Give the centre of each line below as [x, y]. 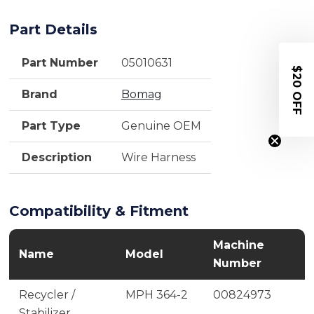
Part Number [60, 63]
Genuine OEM [161, 126]
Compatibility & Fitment [98, 211]
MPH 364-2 [156, 295]
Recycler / [47, 295]
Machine [238, 245]
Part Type [52, 126]
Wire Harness [158, 158]
